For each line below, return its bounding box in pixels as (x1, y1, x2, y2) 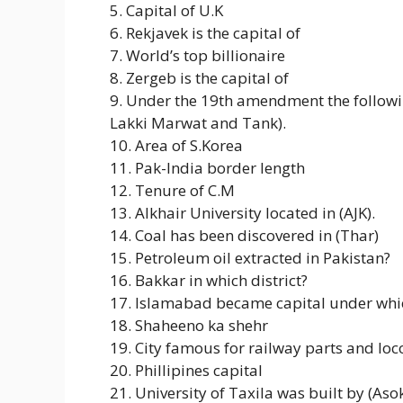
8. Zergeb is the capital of (110, 67, 289, 88)
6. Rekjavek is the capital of (110, 22, 300, 43)
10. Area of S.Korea (110, 134, 243, 156)
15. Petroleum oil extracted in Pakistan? (110, 246, 390, 268)
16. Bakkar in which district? (110, 269, 308, 291)
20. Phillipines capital (110, 359, 263, 381)
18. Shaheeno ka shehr (110, 314, 268, 336)
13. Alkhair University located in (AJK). (110, 201, 375, 223)
